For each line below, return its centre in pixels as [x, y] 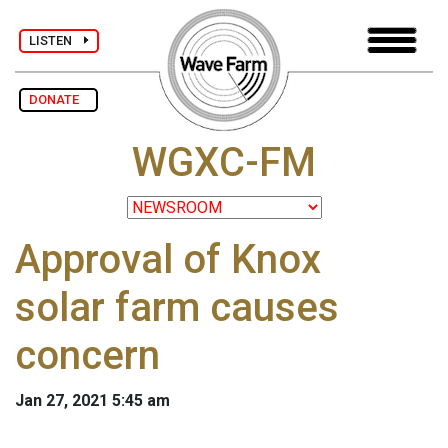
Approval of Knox [168, 260]
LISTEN [56, 40]
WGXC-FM [224, 163]
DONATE [58, 99]
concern [87, 356]
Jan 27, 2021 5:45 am [92, 401]
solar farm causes [177, 308]
